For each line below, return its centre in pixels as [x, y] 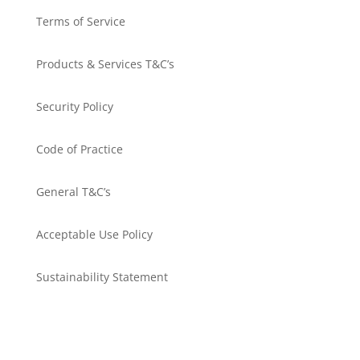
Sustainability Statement [102, 276]
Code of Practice [79, 149]
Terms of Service [80, 21]
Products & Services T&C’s [105, 63]
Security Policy [74, 106]
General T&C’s [73, 191]
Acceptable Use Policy [94, 234]
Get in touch [99, 323]
